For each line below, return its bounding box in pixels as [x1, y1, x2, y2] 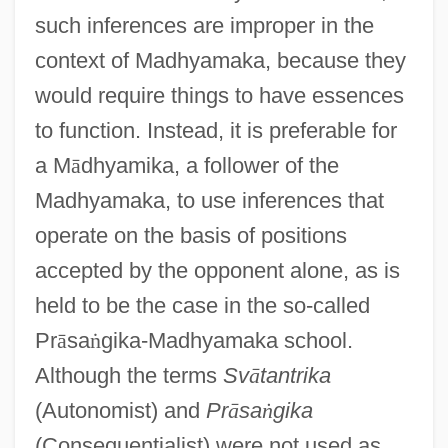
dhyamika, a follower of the [80, 152, 339, 178]
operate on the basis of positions [34, 222, 347, 248]
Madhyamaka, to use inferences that [34, 187, 384, 213]
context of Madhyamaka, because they [34, 47, 406, 73]
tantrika [259, 362, 331, 388]
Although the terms [34, 362, 223, 388]
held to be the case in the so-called [34, 292, 370, 318]
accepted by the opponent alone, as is [34, 257, 400, 283]
